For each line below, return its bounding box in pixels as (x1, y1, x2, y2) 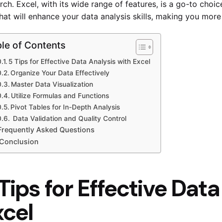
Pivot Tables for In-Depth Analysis (10, 103, 120, 111)
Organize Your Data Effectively (10, 69, 110, 77)
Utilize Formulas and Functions (11, 92, 110, 100)
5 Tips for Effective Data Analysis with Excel (8, 57, 151, 66)
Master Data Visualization (11, 80, 94, 89)
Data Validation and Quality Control (11, 114, 127, 123)
